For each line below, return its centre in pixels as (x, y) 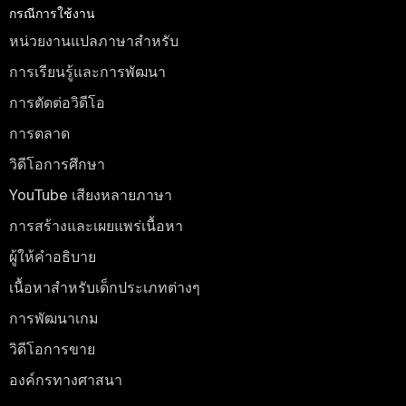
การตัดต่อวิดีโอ (57, 102)
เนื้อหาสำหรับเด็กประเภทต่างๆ (105, 287)
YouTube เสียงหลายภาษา (91, 194)
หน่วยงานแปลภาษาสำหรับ (94, 40)
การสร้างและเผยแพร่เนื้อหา (96, 225)
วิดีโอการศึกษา (57, 164)
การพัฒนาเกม (54, 318)
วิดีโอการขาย (52, 348)
